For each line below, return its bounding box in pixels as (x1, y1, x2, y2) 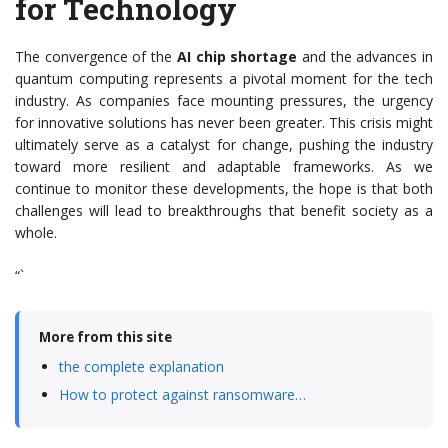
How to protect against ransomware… (59, 385, 306, 405)
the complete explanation (59, 357, 224, 377)
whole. (15, 223, 57, 243)
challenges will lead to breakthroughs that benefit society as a (15, 201, 433, 221)
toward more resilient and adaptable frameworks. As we (15, 157, 433, 177)
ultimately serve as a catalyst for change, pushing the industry (15, 135, 433, 155)
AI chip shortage (176, 47, 298, 67)
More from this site (39, 328, 172, 347)
